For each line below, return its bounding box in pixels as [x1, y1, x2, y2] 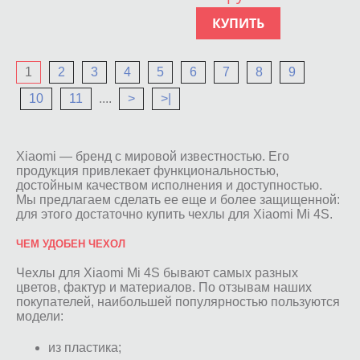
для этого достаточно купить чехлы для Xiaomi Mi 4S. [16, 207, 333, 221]
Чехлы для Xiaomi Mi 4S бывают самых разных [16, 265, 298, 280]
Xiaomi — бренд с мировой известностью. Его [16, 149, 289, 163]
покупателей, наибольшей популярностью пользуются [16, 294, 340, 309]
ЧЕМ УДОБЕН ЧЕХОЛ [16, 237, 125, 250]
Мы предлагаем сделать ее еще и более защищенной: [16, 192, 340, 207]
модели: [16, 309, 63, 323]
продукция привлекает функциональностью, [16, 163, 279, 178]
